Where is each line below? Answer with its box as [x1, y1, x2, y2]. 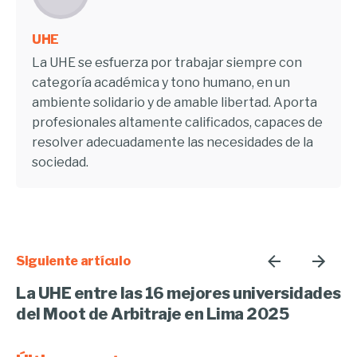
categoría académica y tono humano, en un [32, 75, 290, 91]
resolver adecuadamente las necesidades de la [32, 135, 313, 151]
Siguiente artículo [16, 253, 131, 269]
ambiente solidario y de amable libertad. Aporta [32, 95, 317, 111]
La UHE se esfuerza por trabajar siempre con [32, 55, 302, 71]
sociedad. [32, 155, 88, 171]
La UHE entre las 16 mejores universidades [16, 284, 341, 304]
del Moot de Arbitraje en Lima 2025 [16, 304, 288, 324]
